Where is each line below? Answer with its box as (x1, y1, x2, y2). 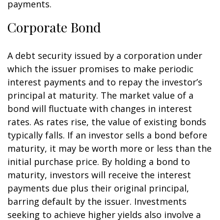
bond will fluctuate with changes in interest (7, 103, 192, 114)
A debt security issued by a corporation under (7, 50, 202, 61)
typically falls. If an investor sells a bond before (7, 129, 207, 141)
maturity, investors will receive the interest (7, 169, 191, 181)
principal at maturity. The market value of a (7, 89, 193, 101)
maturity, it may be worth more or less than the (7, 142, 212, 154)
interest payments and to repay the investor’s (7, 76, 202, 88)
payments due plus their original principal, (7, 182, 189, 194)
